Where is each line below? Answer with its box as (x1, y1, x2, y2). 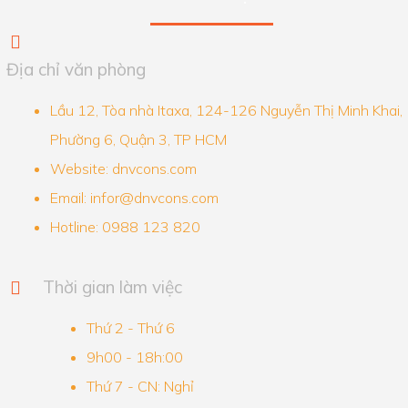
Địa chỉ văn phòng (5, 58, 146, 81)
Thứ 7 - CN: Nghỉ (86, 376, 194, 395)
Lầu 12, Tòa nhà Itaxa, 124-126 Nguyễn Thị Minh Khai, (49, 100, 403, 119)
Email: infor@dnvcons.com (49, 188, 219, 207)
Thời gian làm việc (42, 275, 182, 298)
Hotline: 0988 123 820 (49, 217, 200, 236)
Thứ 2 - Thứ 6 (86, 318, 175, 337)
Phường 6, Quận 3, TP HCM (49, 129, 227, 148)
